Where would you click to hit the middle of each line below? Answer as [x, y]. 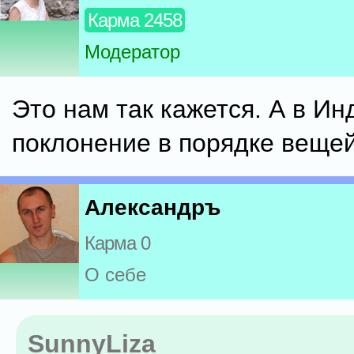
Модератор [132, 52]
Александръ [153, 208]
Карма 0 [117, 243]
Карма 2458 [135, 21]
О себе [115, 275]
